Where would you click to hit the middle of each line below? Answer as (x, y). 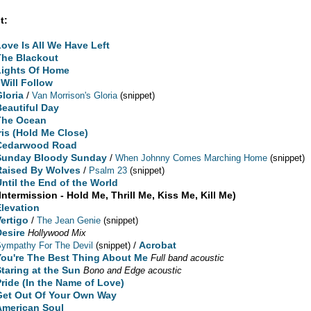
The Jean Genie (69, 220)
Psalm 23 (108, 170)
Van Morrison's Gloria (75, 95)
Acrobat (158, 245)
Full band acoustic (188, 258)
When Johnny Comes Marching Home (192, 158)
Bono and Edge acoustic (133, 270)
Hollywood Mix (57, 233)
